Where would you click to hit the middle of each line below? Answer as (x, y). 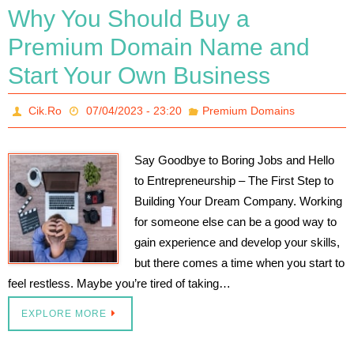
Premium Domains (248, 110)
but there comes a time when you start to (239, 262)
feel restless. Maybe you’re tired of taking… (119, 283)
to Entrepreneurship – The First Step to (234, 180)
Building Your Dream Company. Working (238, 201)
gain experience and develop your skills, (237, 242)
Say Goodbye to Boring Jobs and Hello (234, 160)
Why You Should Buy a (129, 18)
